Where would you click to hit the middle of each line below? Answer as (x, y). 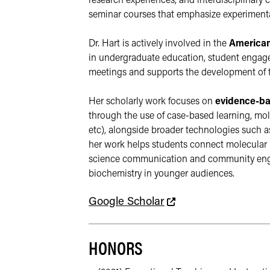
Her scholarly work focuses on (152, 102)
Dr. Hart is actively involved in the (159, 44)
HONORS (116, 248)
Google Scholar (127, 202)
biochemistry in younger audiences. (162, 174)
